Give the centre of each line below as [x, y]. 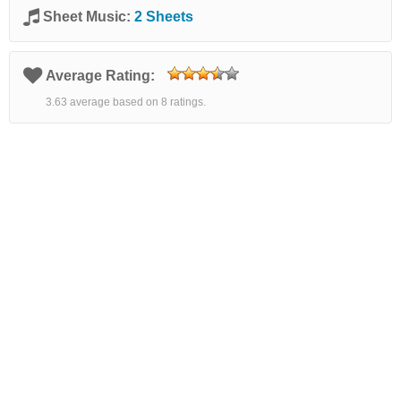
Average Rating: [102, 76]
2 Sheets [164, 17]
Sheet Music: [89, 17]
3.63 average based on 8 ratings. [126, 102]
